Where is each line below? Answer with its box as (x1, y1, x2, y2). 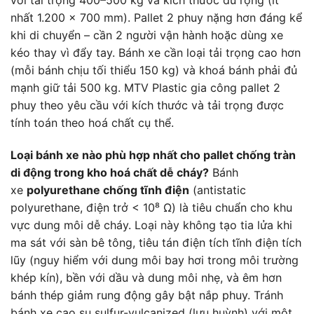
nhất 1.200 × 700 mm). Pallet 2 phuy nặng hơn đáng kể (11, 10, 302, 25)
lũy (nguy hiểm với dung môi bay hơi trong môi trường (11, 252, 299, 267)
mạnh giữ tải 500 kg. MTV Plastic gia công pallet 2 (11, 80, 280, 95)
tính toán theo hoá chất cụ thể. (11, 115, 174, 130)
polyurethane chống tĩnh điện (27, 182, 189, 197)
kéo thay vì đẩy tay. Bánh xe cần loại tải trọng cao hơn (11, 45, 301, 60)
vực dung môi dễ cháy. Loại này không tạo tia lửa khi (11, 217, 292, 232)
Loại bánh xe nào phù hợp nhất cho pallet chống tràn (11, 147, 296, 162)
